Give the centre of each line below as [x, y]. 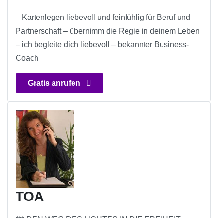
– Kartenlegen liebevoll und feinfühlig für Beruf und [103, 18]
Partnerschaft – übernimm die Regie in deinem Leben [108, 31]
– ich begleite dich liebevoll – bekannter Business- [102, 45]
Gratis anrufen [55, 83]
